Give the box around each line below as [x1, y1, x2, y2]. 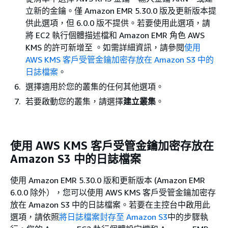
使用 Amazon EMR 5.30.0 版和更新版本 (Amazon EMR [10, 175, 205, 185]
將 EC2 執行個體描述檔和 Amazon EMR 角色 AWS [25, 30, 205, 40]
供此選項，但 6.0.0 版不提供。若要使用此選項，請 [25, 18, 210, 28]
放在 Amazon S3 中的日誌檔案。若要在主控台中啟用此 [10, 199, 210, 210]
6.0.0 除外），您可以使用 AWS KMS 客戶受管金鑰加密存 [10, 187, 216, 197]
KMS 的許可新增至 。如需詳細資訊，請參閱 [25, 42, 184, 52]
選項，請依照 [10, 211, 59, 222]
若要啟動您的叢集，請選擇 [25, 96, 123, 106]
